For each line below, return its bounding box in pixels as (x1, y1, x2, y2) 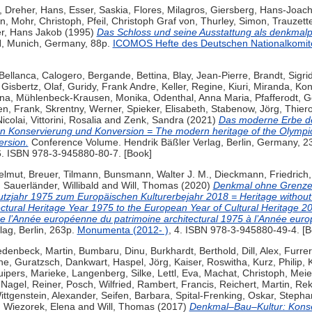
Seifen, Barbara (100, 290, 170, 302)
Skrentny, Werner (45, 103, 121, 115)
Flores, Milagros (133, 4, 205, 16)
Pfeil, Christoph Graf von (86, 15, 195, 27)
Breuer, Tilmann (28, 169, 98, 180)
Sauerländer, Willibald (3, 180, 99, 192)
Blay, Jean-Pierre (172, 70, 248, 81)
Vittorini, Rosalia (30, 114, 102, 126)
